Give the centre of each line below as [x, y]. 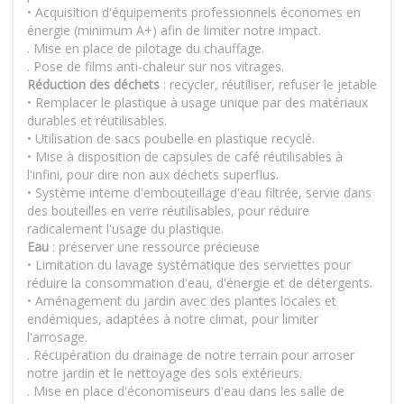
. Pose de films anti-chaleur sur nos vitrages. [157, 66]
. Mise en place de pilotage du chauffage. [147, 48]
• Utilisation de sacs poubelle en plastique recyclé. [171, 138]
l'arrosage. [57, 337]
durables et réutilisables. [97, 120]
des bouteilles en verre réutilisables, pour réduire [168, 211]
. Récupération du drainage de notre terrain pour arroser [191, 355]
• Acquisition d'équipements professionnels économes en [194, 12]
